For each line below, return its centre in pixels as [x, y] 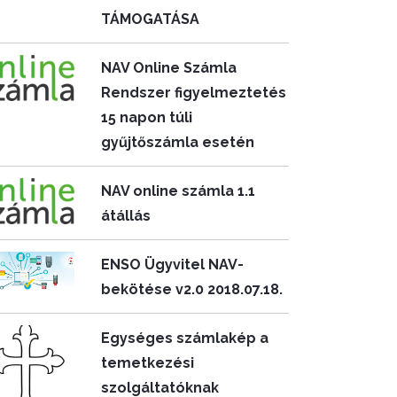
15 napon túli [147, 117]
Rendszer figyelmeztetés [194, 93]
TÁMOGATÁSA [151, 19]
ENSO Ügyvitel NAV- [173, 265]
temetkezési [148, 363]
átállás [126, 216]
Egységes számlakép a [185, 338]
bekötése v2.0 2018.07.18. [192, 289]
